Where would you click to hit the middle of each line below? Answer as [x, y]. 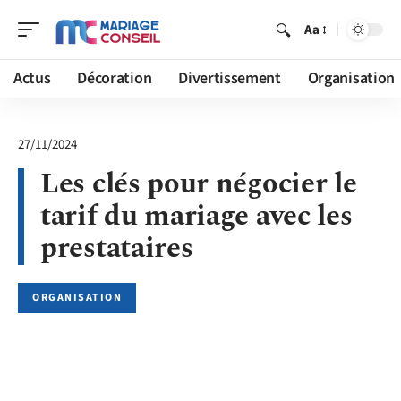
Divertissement [230, 78]
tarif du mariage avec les [196, 216]
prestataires [117, 248]
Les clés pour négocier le [199, 184]
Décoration [115, 78]
